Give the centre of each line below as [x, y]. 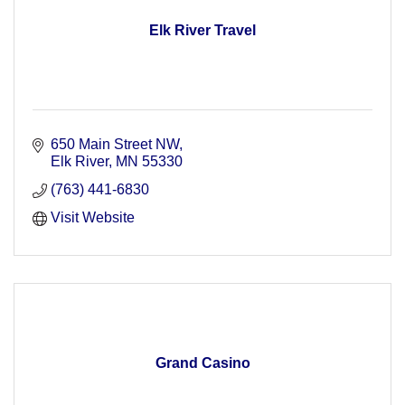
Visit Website [93, 217]
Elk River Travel [202, 30]
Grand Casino [202, 363]
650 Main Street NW [115, 144]
